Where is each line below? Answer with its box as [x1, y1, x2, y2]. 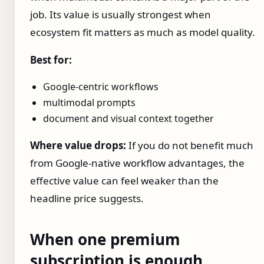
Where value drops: [30, 138, 126, 153]
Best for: [30, 53, 72, 67]
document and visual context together [43, 112, 214, 126]
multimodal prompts [43, 96, 136, 110]
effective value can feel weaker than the [30, 174, 219, 188]
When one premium [30, 229, 180, 250]
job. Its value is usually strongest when [30, 8, 211, 22]
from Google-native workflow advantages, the [30, 156, 245, 170]
